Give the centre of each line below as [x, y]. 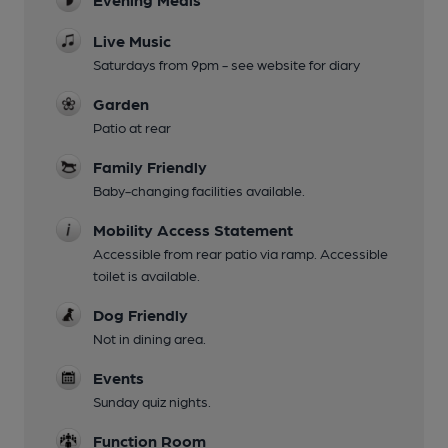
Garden [121, 103]
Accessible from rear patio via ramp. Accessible [240, 252]
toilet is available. [146, 274]
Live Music [132, 40]
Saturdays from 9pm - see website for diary [226, 63]
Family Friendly [150, 166]
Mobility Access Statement [193, 229]
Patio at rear [132, 126]
